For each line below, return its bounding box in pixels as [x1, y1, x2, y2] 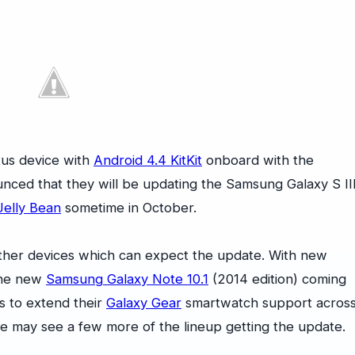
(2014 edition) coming [208, 271, 346, 287]
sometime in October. [61, 200, 197, 216]
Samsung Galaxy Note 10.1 [46, 271, 208, 287]
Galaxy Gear [106, 295, 181, 311]
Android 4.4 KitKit [94, 152, 202, 168]
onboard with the [202, 152, 314, 168]
